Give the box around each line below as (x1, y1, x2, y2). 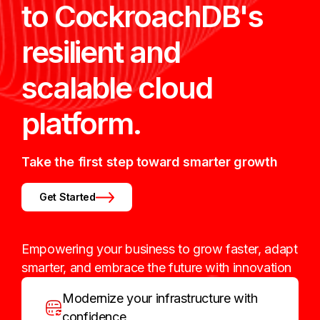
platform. (21, 105, 141, 141)
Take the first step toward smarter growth (21, 154, 278, 169)
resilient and (21, 34, 180, 70)
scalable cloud (21, 69, 212, 106)
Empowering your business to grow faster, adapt (21, 241, 298, 256)
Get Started (39, 191, 96, 203)
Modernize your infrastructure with (62, 291, 258, 306)
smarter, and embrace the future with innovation (21, 260, 292, 275)
